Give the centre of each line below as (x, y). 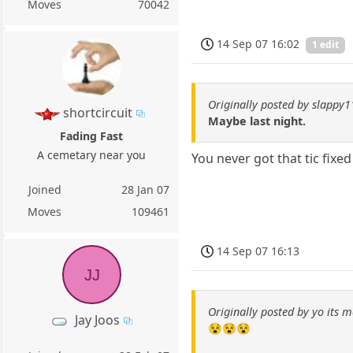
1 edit (326, 45)
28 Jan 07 (146, 190)
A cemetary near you (92, 155)
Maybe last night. (257, 121)
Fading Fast (92, 136)
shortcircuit (97, 112)
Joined (45, 190)
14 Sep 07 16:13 (258, 251)
